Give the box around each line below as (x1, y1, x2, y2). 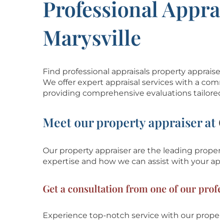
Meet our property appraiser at (43, 114, 219, 130)
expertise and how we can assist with (43, 157, 191, 166)
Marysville (43, 24, 141, 51)
